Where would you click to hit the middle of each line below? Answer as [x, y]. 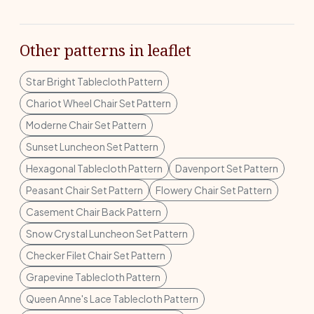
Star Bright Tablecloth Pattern [94, 81]
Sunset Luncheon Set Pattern [92, 146]
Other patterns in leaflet [105, 50]
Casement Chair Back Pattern [94, 212]
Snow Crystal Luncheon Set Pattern [107, 233]
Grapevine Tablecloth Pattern [93, 277]
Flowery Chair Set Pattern [214, 190]
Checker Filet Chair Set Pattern [96, 255]
